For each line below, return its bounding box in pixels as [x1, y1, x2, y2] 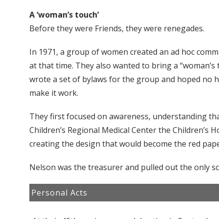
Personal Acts [31, 187, 88, 198]
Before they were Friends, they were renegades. [29, 23, 204, 34]
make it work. [29, 88, 78, 99]
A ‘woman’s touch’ [29, 9, 99, 21]
